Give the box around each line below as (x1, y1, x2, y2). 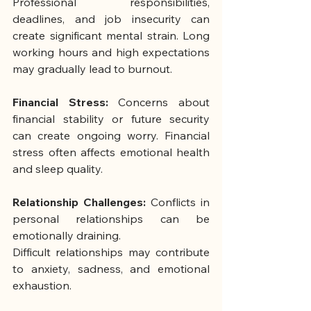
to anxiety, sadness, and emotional (12, 262, 210, 276)
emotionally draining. (12, 228, 121, 243)
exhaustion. (12, 278, 72, 293)
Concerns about (118, 95, 210, 110)
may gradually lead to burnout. (12, 62, 172, 76)
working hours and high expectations (12, 45, 210, 60)
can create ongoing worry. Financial (12, 128, 210, 143)
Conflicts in (151, 195, 210, 210)
